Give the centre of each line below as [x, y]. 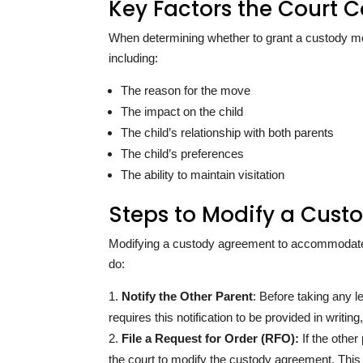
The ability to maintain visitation [203, 175]
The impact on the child [182, 112]
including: [134, 58]
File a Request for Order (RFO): [211, 339]
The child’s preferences [183, 154]
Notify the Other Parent [188, 297]
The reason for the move [186, 91]
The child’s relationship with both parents [228, 133]
